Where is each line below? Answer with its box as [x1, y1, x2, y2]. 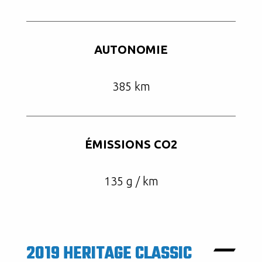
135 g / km [104, 174, 158, 188]
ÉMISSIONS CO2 [85, 137, 177, 151]
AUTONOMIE [94, 43, 168, 56]
